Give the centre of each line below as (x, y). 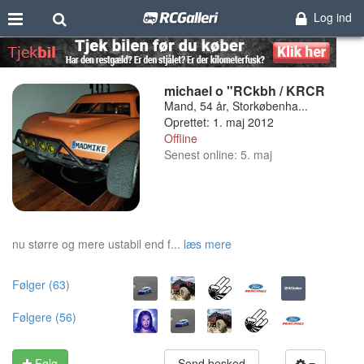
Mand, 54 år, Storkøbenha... (236, 106)
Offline (180, 138)
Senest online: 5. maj (218, 154)
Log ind (332, 17)
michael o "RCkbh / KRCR (244, 91)
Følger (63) (41, 284)
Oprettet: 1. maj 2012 (219, 122)
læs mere (208, 243)
